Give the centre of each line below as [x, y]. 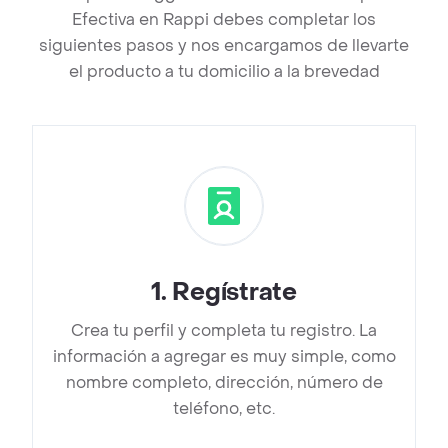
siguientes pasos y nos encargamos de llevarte [224, 46]
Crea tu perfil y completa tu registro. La [224, 331]
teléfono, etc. [224, 409]
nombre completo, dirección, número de [224, 383]
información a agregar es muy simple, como [224, 357]
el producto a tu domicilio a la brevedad [224, 72]
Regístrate [234, 293]
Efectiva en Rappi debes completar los [224, 20]
